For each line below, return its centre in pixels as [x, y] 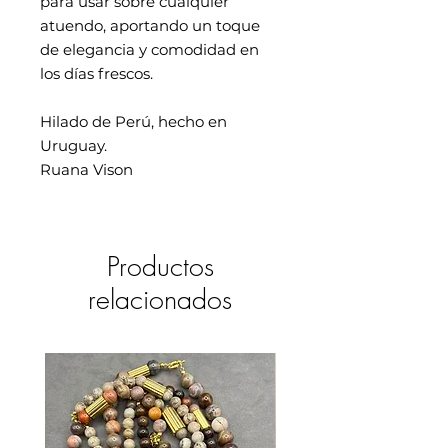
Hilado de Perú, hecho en [133, 121]
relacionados [160, 299]
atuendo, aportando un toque [150, 25]
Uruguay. [75, 145]
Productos [160, 266]
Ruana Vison [86, 169]
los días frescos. [96, 73]
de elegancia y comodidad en [149, 49]
